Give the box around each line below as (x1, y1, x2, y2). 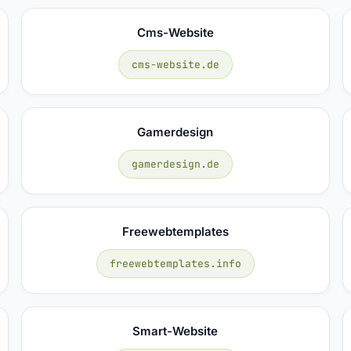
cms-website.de (131, 57, 219, 71)
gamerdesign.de (131, 157, 219, 171)
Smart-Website (132, 323, 219, 338)
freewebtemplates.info (109, 256, 241, 270)
